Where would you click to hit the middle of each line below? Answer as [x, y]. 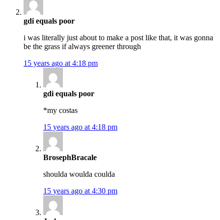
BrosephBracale [70, 158]
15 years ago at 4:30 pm [80, 191]
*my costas [60, 110]
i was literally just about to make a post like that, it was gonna [118, 38]
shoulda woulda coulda [79, 174]
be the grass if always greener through [82, 47]
